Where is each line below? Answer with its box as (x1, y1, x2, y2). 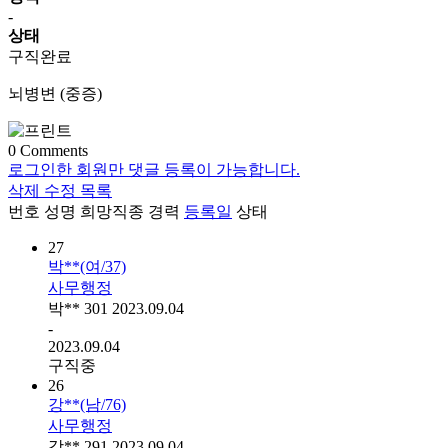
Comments (16, 142, 88, 160)
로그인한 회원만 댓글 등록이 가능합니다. (8, 161, 300, 179)
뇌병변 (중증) (8, 85, 102, 103)
